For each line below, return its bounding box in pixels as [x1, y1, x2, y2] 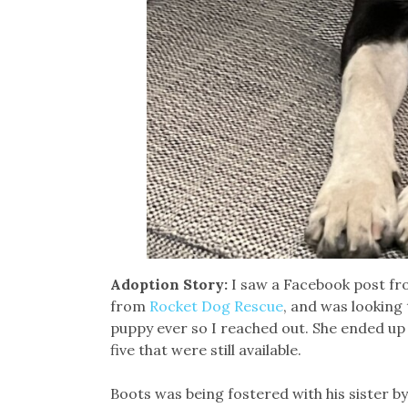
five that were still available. [109, 341, 301, 360]
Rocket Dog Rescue [148, 297, 283, 316]
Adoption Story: [109, 275, 231, 294]
